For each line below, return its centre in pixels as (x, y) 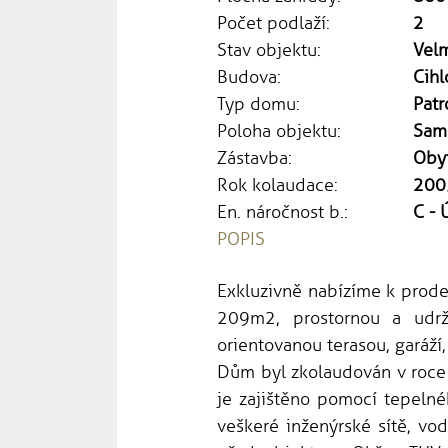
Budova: (249, 77)
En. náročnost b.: (282, 212)
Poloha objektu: (279, 131)
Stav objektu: (269, 50)
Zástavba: (254, 158)
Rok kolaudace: (277, 185)
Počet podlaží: (273, 23)
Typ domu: (258, 104)
